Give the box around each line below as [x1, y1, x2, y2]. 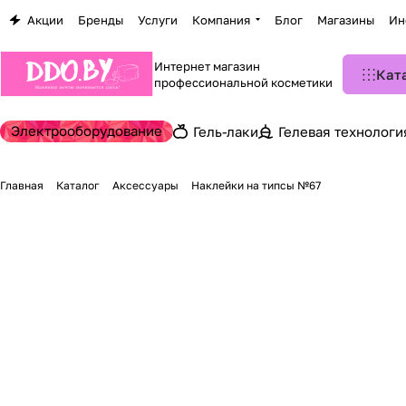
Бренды [78, 12, 123, 27]
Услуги [138, 12, 178, 27]
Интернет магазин [154, 59, 260, 73]
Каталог [56, 179, 100, 192]
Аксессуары [112, 179, 179, 192]
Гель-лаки [193, 123, 258, 140]
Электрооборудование [11, 122, 162, 139]
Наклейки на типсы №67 [191, 179, 321, 192]
